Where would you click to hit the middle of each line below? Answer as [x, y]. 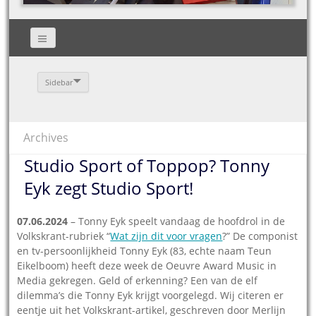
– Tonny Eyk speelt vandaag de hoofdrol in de [177, 221]
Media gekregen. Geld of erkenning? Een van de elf [138, 280]
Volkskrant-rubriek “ [64, 236]
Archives [46, 137]
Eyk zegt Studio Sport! [109, 188]
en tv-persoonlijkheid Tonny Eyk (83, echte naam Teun [145, 250]
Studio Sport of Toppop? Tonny [147, 165]
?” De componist [260, 236]
